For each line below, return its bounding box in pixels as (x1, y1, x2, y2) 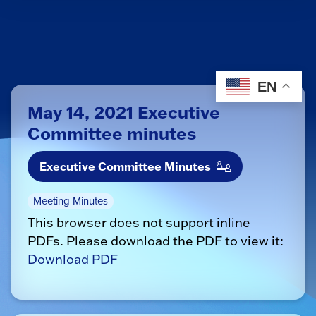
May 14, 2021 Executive (28, 101, 220, 123)
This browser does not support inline (28, 214, 250, 231)
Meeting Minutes (33, 193, 108, 209)
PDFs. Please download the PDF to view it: (28, 233, 284, 249)
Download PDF (28, 251, 118, 267)
